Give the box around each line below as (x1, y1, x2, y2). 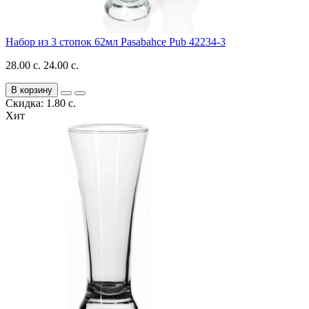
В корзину (11, 84, 52, 95)
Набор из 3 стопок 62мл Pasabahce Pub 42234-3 (6, 35, 226, 48)
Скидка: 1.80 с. (6, 97, 76, 109)
